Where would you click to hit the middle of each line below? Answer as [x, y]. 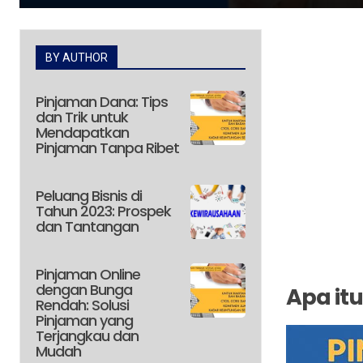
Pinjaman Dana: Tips [102, 101]
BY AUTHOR [77, 57]
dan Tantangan [87, 226]
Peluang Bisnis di [89, 195]
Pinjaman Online [88, 275]
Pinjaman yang [84, 321]
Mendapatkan [82, 132]
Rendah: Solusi [82, 305]
